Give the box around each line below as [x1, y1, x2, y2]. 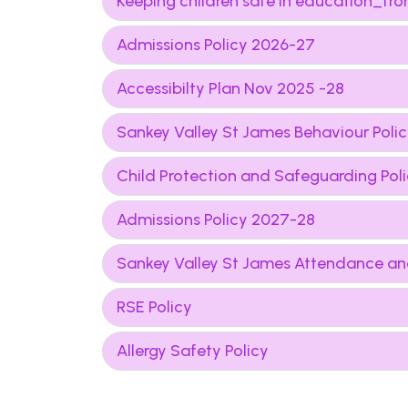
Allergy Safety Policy [117, 341, 269, 361]
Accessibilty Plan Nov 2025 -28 [117, 78, 344, 98]
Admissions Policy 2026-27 [117, 35, 315, 55]
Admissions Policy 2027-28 [117, 209, 315, 229]
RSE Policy [117, 297, 192, 317]
